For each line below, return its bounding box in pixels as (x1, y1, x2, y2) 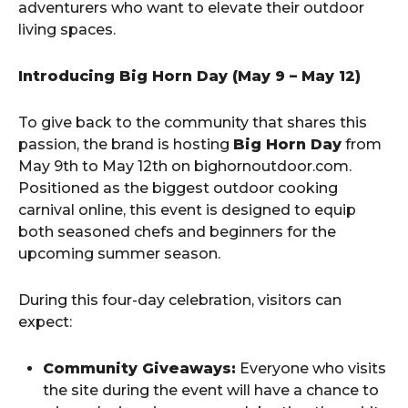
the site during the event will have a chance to (43, 382, 379, 400)
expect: (18, 313, 72, 331)
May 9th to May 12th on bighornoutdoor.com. (18, 158, 352, 176)
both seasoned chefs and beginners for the (18, 223, 336, 241)
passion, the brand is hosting (18, 136, 233, 154)
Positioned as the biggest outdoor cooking (18, 179, 338, 198)
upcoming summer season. (18, 245, 220, 263)
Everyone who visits (236, 360, 386, 378)
